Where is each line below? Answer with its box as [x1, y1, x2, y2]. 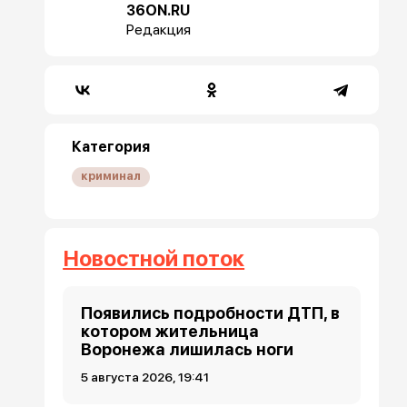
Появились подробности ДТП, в [81, 303, 341, 323]
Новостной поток [63, 245, 245, 272]
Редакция [126, 21, 192, 38]
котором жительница [81, 322, 260, 341]
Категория [72, 138, 151, 155]
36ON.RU [126, 2, 191, 19]
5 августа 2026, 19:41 [81, 370, 210, 384]
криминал [81, 169, 142, 183]
